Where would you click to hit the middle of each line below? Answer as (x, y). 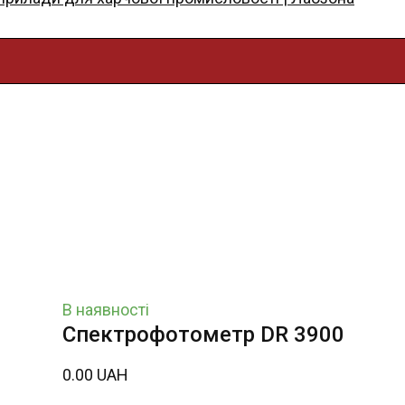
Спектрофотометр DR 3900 (203, 335)
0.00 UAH (95, 375)
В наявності (106, 310)
